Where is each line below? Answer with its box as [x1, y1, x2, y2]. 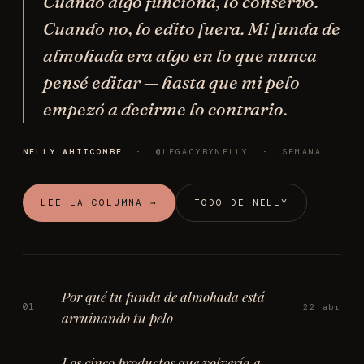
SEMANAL [282, 145, 329, 157]
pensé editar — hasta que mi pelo [43, 70, 300, 93]
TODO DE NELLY [193, 196, 289, 208]
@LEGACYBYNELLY [155, 145, 249, 157]
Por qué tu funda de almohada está [62, 287, 265, 305]
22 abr [303, 301, 341, 313]
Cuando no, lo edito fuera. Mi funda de [43, 16, 340, 40]
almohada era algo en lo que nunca [43, 43, 317, 67]
